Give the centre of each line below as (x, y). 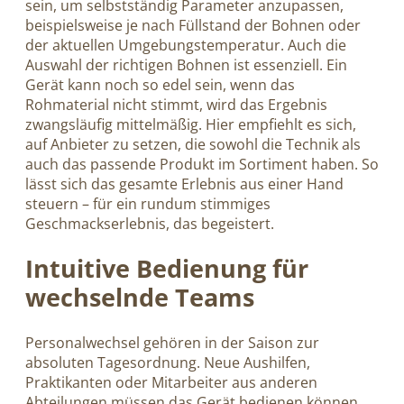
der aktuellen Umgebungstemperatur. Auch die (186, 45)
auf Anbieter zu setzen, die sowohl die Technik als (193, 144)
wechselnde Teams (140, 297)
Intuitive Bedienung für (167, 268)
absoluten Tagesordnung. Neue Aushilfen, (168, 362)
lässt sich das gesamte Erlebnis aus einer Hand (184, 184)
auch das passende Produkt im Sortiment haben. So (202, 164)
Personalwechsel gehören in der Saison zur (172, 342)
